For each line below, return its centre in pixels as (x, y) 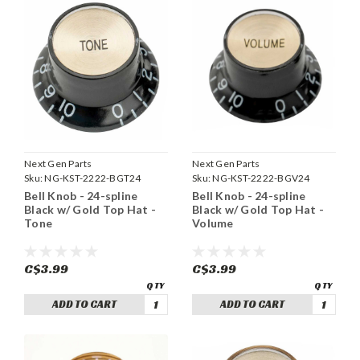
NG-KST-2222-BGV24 (261, 178)
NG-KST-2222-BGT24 (93, 178)
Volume (213, 223)
